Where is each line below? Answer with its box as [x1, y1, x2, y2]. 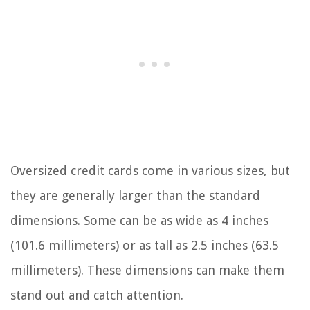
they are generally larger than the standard [10, 188, 260, 203]
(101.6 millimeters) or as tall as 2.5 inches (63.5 [10, 238, 279, 253]
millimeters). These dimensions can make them [10, 263, 284, 278]
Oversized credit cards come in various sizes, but [10, 163, 290, 179]
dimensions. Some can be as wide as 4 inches [10, 213, 268, 228]
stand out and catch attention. [10, 288, 183, 303]
